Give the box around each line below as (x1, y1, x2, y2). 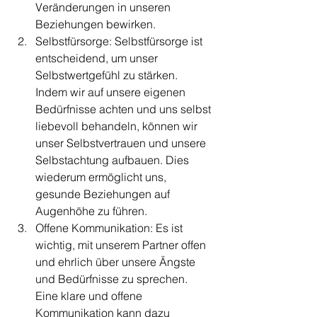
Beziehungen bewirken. (35, 17, 156, 31)
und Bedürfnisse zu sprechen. (35, 272, 190, 286)
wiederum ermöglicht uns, (35, 170, 169, 184)
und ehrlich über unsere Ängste (35, 255, 198, 269)
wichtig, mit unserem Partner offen (35, 238, 209, 252)
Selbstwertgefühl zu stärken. (35, 68, 180, 82)
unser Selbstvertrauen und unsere (35, 136, 209, 150)
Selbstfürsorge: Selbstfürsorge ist (35, 34, 205, 48)
